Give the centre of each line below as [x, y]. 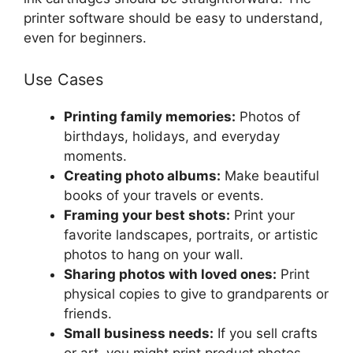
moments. [95, 156]
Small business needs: [139, 334]
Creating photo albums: [142, 176]
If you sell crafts [266, 334]
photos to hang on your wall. [154, 255]
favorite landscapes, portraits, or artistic [191, 235]
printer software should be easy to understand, [173, 18]
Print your [262, 216]
